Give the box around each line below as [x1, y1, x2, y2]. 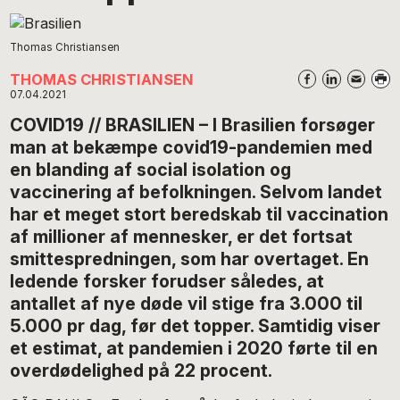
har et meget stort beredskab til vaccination [10, 203, 389, 225]
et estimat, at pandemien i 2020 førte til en [10, 337, 379, 359]
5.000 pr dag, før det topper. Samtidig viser [10, 314, 381, 337]
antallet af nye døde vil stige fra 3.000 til [10, 292, 363, 314]
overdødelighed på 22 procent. [10, 359, 273, 381]
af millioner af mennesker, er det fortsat [10, 225, 354, 247]
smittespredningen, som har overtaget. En [10, 247, 370, 270]
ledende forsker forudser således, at [10, 270, 325, 292]
